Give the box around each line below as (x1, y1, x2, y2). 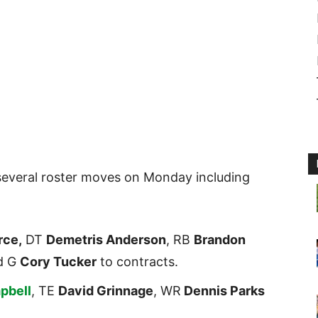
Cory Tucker (20, 254, 97, 270)
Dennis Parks (181, 283, 265, 299)
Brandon (194, 232, 246, 248)
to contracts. (97, 254, 178, 270)
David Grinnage (58, 283, 153, 299)
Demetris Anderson (46, 232, 166, 248)
